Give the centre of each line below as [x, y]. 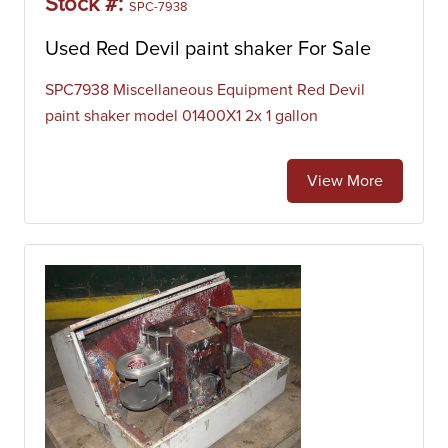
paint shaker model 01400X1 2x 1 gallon [181, 116]
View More [345, 181]
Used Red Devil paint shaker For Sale [208, 49]
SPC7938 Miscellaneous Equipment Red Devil [205, 90]
